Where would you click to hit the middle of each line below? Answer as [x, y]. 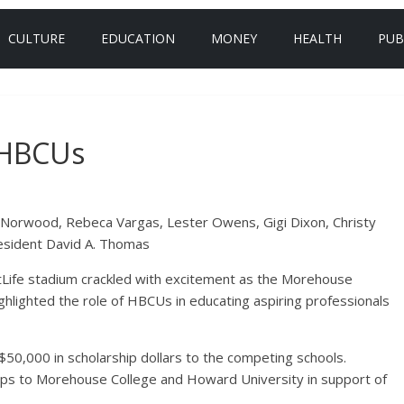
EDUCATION [138, 38]
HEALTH [317, 38]
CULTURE [37, 38]
